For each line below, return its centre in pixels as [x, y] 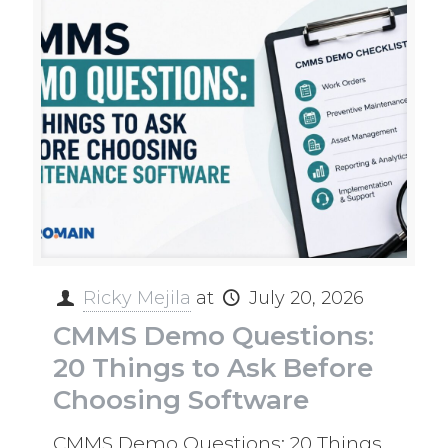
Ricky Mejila [137, 297]
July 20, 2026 [307, 297]
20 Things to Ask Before [213, 367]
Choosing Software [181, 399]
